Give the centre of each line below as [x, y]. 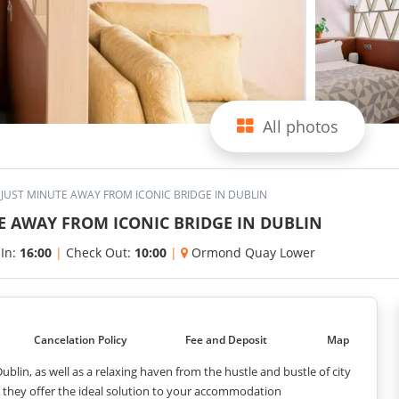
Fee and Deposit [227, 340]
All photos [301, 126]
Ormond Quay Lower [253, 252]
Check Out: [100, 252]
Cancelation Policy [80, 340]
